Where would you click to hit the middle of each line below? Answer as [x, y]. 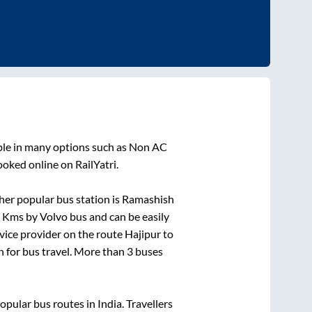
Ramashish [148, 199]
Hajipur [142, 234]
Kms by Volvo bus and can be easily [85, 217]
